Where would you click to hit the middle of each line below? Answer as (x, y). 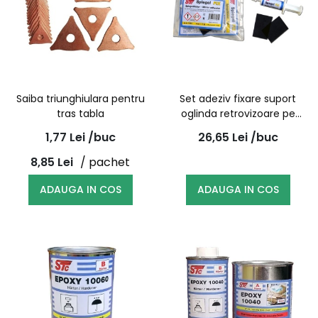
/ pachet (105, 162)
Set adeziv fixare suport (238, 99)
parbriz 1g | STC (238, 128)
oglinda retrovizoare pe (238, 114)
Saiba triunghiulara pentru (80, 99)
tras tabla (80, 114)
